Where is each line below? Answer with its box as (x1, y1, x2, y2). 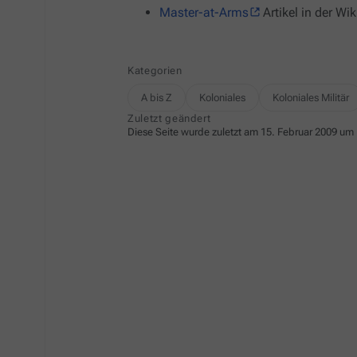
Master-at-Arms (159, 5, 249, 20)
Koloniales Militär (273, 92, 349, 104)
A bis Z (141, 92, 172, 104)
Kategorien (127, 65, 182, 76)
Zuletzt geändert (127, 112, 211, 124)
